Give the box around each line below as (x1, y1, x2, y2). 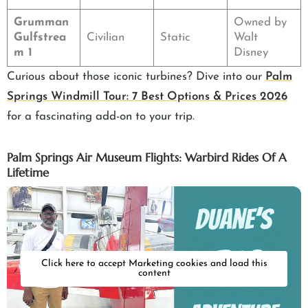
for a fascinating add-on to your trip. (7, 111, 195, 123)
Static (159, 32, 190, 44)
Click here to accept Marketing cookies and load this (41, 258, 267, 269)
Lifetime (7, 165, 49, 181)
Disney (233, 47, 268, 59)
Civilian (86, 32, 124, 44)
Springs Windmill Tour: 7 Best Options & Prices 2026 (7, 91, 287, 103)
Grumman (13, 16, 69, 29)
